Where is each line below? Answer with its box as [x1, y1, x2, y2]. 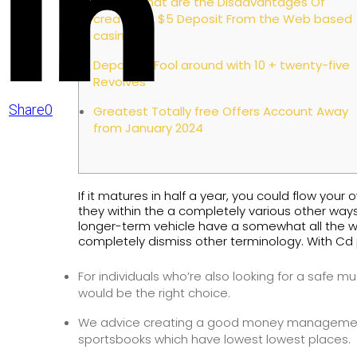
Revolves [93, 73, 146, 90]
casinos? [93, 27, 145, 44]
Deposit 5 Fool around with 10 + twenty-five [93, 57, 350, 73]
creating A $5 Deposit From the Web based [93, 10, 352, 27]
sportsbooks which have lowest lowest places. [78, 331, 351, 347]
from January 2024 [93, 120, 203, 136]
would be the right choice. [78, 284, 230, 301]
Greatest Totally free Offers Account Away [93, 103, 348, 120]
